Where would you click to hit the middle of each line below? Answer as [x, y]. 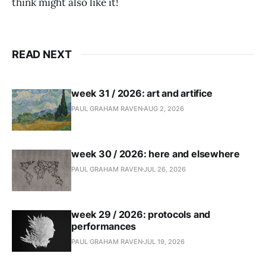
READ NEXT [42, 54]
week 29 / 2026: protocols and [141, 214]
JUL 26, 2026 [165, 169]
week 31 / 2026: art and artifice [142, 93]
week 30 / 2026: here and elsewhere [156, 153]
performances [104, 226]
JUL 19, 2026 [164, 241]
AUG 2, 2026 [164, 108]
